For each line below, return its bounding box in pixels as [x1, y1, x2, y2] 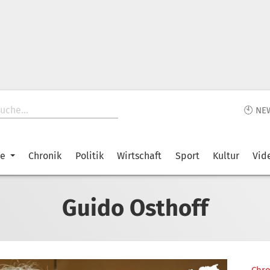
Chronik [28, 150, 62, 162]
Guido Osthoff [61, 193, 209, 222]
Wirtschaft [117, 150, 162, 162]
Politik [75, 150, 104, 162]
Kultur [212, 150, 239, 162]
